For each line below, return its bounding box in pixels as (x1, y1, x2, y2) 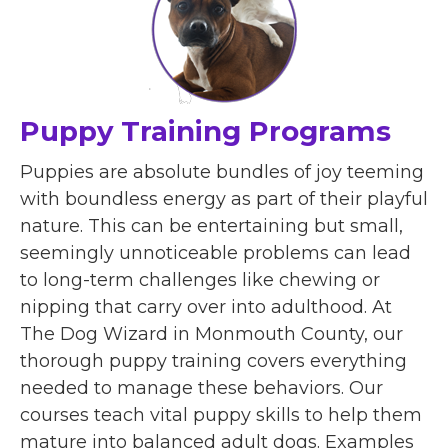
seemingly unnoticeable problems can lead (20, 241, 411, 264)
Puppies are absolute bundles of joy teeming (20, 160, 424, 183)
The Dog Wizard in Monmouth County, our (20, 322, 403, 345)
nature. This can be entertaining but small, (20, 214, 403, 237)
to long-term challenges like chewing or (20, 268, 380, 291)
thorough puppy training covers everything (20, 349, 407, 372)
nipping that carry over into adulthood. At (20, 295, 392, 318)
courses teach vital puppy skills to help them (20, 403, 422, 426)
